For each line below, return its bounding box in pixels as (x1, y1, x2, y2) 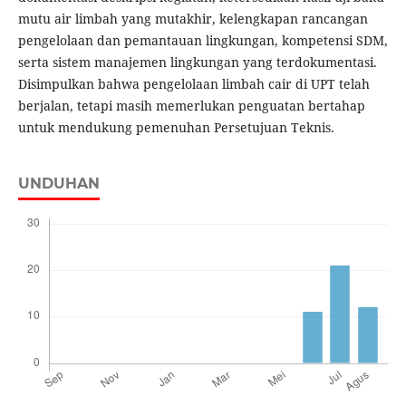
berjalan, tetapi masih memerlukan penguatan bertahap (17, 97, 365, 115)
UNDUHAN (17, 175, 100, 193)
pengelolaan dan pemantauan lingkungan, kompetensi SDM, (17, 32, 388, 50)
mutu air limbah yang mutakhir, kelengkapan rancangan (17, 10, 368, 28)
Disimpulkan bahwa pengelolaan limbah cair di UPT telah (17, 75, 370, 93)
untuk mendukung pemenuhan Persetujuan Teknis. (17, 119, 334, 137)
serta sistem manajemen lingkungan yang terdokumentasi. (17, 53, 377, 72)
